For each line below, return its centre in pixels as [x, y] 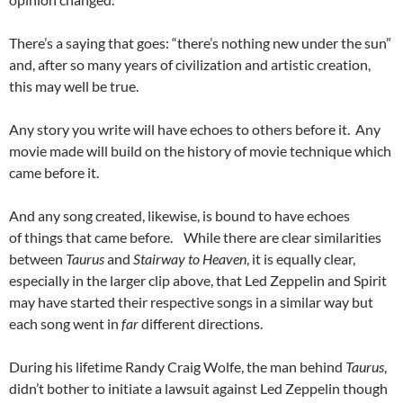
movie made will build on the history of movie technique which [200, 150]
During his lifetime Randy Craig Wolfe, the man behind [177, 366]
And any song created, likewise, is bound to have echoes [179, 215]
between [37, 258]
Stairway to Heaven [190, 258]
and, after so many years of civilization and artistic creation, [190, 64]
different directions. [201, 323]
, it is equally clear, [301, 258]
